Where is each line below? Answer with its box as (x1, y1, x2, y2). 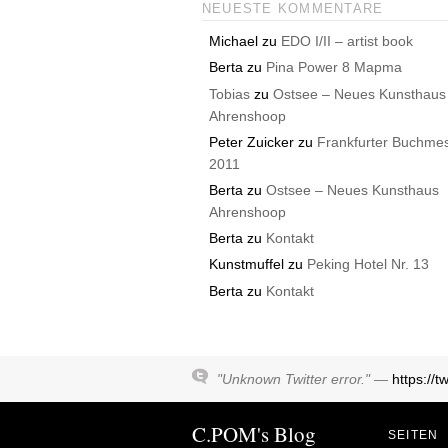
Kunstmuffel (209, 256, 285, 273)
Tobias (209, 85, 251, 102)
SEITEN (388, 427, 439, 442)
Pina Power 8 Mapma (266, 59, 403, 76)
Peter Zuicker (209, 133, 295, 150)
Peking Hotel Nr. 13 (307, 256, 430, 273)
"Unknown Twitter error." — (217, 370, 392, 387)
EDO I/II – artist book (281, 33, 414, 50)
